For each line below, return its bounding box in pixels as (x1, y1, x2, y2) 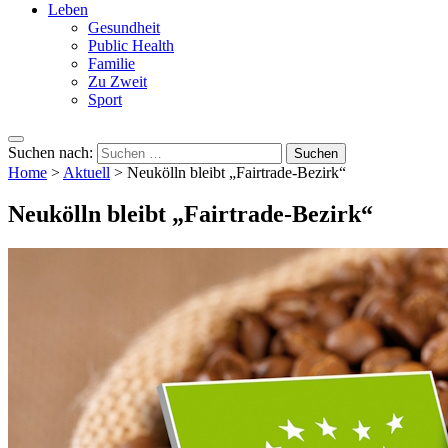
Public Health (88, 36, 174, 54)
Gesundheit (88, 18, 160, 36)
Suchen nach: (8, 143, 93, 161)
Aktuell (63, 163, 110, 181)
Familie (88, 54, 135, 72)
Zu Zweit (88, 72, 147, 90)
